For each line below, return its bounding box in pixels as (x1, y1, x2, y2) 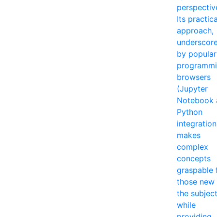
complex (177, 141, 208, 152)
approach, (177, 25, 214, 35)
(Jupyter (177, 83, 208, 93)
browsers (177, 72, 211, 82)
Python (177, 107, 202, 117)
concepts (177, 153, 211, 163)
